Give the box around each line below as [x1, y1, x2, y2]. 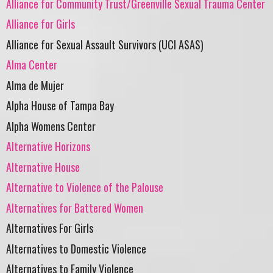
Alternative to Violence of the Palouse [6, 179, 163, 196]
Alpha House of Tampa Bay [6, 97, 114, 114]
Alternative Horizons [6, 138, 90, 155]
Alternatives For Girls [6, 220, 93, 236]
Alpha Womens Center [6, 118, 96, 134]
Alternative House [6, 158, 80, 175]
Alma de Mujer [6, 77, 64, 93]
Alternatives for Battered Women [6, 199, 143, 216]
